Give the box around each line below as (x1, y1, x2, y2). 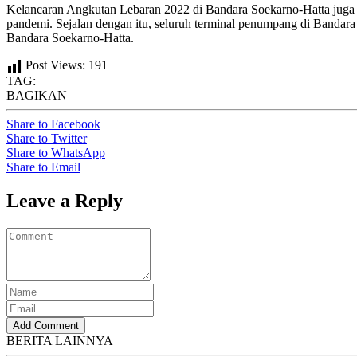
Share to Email (6, 160, 80, 175)
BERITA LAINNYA (6, 333, 113, 347)
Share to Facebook (6, 117, 100, 131)
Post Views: (25, 58, 85, 73)
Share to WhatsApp (6, 146, 105, 160)
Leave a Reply (6, 190, 123, 211)
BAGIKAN (6, 88, 67, 103)
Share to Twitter (6, 131, 87, 146)
